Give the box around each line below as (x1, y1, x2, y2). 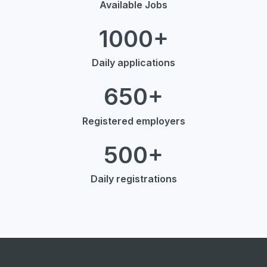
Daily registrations (90, 172, 177, 185)
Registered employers (82, 114, 185, 127)
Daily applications (92, 57, 175, 69)
